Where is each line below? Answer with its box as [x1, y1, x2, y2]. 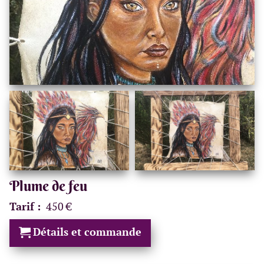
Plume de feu [9, 177, 87, 195]
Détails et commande [33, 225, 141, 239]
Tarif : [9, 200, 44, 214]
